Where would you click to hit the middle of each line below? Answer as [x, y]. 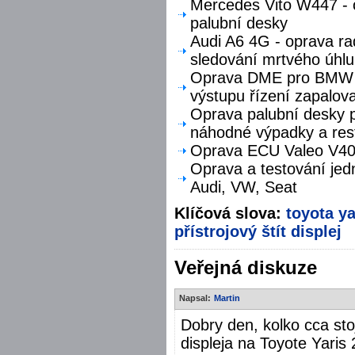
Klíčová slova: [230, 213]
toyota [310, 213]
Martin [227, 298]
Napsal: [195, 298]
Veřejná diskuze [246, 267]
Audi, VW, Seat [244, 187]
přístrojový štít [230, 231]
